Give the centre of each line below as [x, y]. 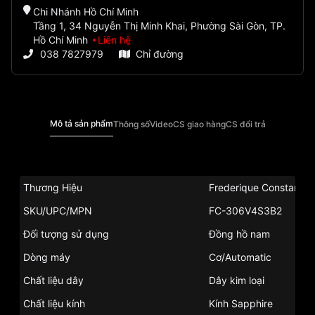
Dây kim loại [237, 281]
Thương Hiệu [53, 188]
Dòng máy [47, 257]
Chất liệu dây [53, 281]
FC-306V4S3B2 [245, 211]
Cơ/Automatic [240, 257]
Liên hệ [114, 40]
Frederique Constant [256, 188]
